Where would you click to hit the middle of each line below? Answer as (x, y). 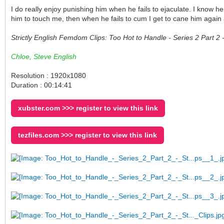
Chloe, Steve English (44, 56)
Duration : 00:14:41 (41, 85)
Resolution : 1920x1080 (48, 75)
